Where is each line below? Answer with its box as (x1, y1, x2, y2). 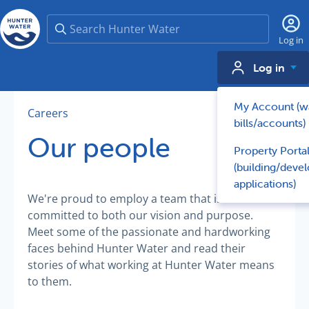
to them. (28, 274, 72, 289)
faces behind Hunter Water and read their (28, 241, 246, 256)
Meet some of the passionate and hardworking (28, 224, 270, 239)
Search (268, 13, 304, 28)
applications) (234, 177, 296, 190)
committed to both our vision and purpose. (28, 208, 253, 223)
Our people (28, 130, 170, 164)
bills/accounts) (234, 116, 306, 130)
